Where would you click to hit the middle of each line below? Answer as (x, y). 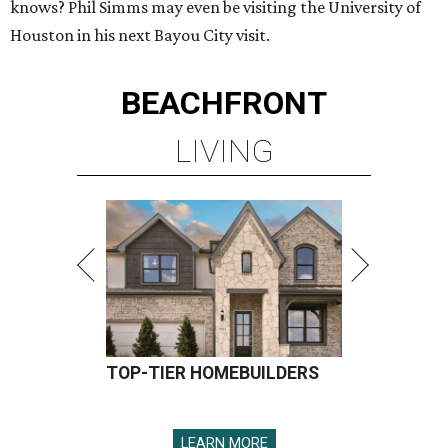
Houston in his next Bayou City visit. (140, 35)
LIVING (224, 151)
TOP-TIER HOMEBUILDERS (212, 373)
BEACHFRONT (224, 103)
